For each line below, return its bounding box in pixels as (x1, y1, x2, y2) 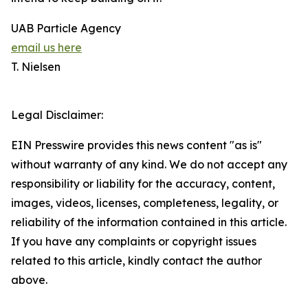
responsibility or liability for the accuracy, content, (11, 177, 275, 191)
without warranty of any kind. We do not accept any (11, 157, 287, 172)
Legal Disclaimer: (11, 108, 103, 122)
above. (11, 273, 47, 287)
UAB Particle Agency (11, 21, 121, 36)
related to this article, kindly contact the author (11, 254, 262, 268)
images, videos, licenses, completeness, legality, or (11, 196, 278, 210)
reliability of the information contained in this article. (11, 215, 287, 230)
